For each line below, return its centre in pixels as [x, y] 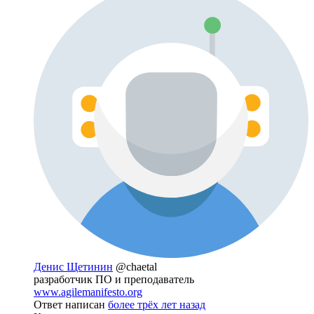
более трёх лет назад [157, 304]
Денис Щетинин [73, 266]
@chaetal [136, 266]
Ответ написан [71, 304]
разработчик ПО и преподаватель [114, 279]
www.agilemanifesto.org [88, 292]
